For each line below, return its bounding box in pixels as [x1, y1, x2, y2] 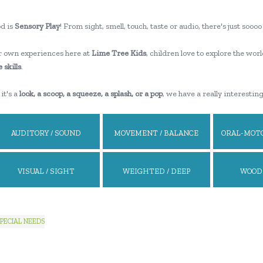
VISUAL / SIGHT [17, 167, 75, 176]
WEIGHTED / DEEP [122, 167, 190, 176]
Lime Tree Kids [89, 48, 146, 58]
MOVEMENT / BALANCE [114, 129, 198, 137]
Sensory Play [14, 21, 60, 31]
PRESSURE [137, 193, 176, 202]
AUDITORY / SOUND [11, 129, 81, 137]
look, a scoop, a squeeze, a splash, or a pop [19, 89, 163, 99]
